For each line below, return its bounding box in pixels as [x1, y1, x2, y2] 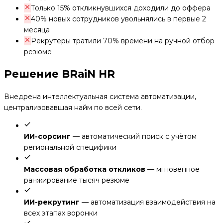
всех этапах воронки [24, 208, 98, 218]
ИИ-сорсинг [24, 131, 71, 141]
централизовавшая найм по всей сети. [4, 103, 142, 112]
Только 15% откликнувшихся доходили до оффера [31, 3, 211, 12]
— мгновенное [147, 164, 200, 174]
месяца [24, 25, 50, 34]
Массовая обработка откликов [24, 164, 145, 174]
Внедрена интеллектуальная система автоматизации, [4, 92, 196, 101]
